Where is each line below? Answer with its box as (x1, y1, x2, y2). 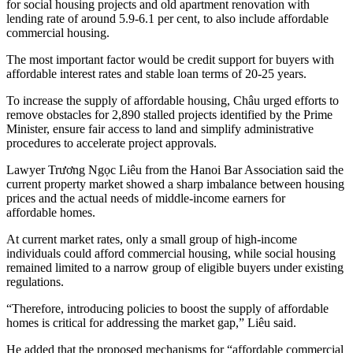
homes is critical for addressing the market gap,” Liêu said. (6, 316, 296, 330)
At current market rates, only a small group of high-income (6, 232, 297, 247)
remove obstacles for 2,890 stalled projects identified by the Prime (6, 108, 333, 122)
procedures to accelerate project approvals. (6, 136, 217, 150)
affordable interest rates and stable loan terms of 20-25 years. (6, 67, 307, 81)
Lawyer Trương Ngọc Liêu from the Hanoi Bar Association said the (6, 163, 344, 177)
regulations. (6, 275, 64, 289)
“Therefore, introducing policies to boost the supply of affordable (6, 302, 329, 316)
